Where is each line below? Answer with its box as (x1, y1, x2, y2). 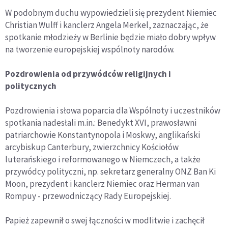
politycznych (5, 80, 56, 92)
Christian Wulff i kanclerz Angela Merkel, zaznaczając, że (5, 19, 209, 31)
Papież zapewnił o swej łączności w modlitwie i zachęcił (5, 215, 205, 226)
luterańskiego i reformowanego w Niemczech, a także (5, 154, 201, 165)
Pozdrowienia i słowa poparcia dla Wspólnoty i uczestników (5, 105, 220, 116)
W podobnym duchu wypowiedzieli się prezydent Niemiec (5, 7, 217, 18)
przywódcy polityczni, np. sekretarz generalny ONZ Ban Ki (5, 166, 216, 177)
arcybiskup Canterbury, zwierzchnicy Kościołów (5, 141, 179, 153)
